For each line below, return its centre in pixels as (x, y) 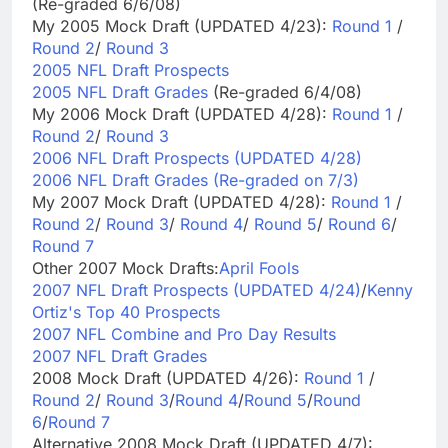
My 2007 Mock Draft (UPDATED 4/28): (181, 201)
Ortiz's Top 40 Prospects (126, 311)
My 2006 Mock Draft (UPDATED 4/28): (182, 113)
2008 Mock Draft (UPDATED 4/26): (168, 377)
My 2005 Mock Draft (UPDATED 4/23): (182, 25)
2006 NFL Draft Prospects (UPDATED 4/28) (197, 157)
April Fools (259, 267)
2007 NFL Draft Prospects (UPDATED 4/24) (196, 289)
